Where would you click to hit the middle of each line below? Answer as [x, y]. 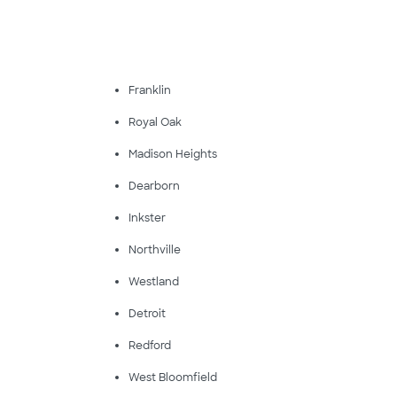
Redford [149, 346]
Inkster [147, 218]
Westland [153, 282]
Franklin [149, 90]
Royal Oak [155, 122]
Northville [154, 250]
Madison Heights [172, 154]
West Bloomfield [172, 378]
